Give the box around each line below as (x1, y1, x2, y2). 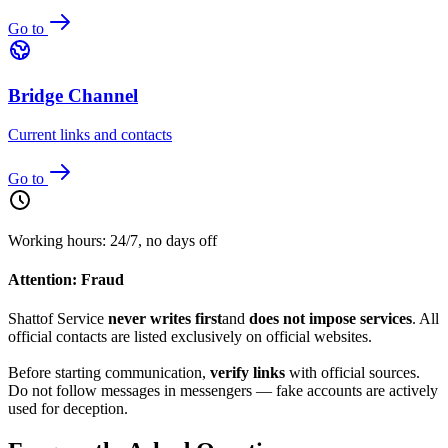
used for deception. (8, 400, 128, 418)
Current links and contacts (8, 125, 172, 143)
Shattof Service (8, 310, 108, 328)
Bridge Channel (8, 85, 138, 106)
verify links (210, 364, 285, 382)
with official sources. (285, 364, 420, 382)
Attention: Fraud (8, 270, 124, 288)
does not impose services (249, 310, 412, 328)
